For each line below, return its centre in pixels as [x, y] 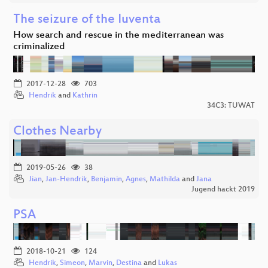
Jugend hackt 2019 [223, 189]
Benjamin [106, 179]
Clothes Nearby [57, 132]
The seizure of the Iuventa [87, 20]
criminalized [39, 47]
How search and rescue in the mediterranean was [118, 35]
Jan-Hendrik [66, 179]
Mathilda [165, 179]
